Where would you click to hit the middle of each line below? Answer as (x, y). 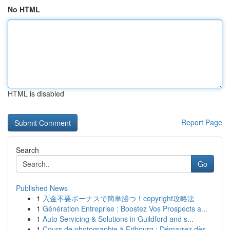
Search (27, 150)
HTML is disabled (36, 93)
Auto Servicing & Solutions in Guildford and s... (118, 219)
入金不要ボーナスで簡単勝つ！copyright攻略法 (119, 198)
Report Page (202, 122)
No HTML (24, 9)
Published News (42, 188)
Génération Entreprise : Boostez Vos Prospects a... (125, 208)
